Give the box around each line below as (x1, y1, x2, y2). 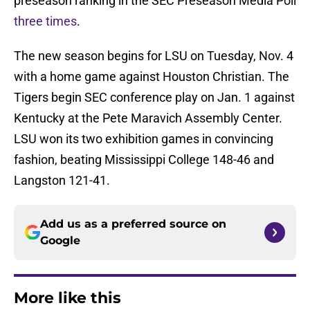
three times (14, 14, 77, 29)
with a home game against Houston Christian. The (14, 69, 289, 84)
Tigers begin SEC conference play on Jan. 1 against (14, 90, 295, 105)
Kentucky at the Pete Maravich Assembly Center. (14, 111, 282, 126)
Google (40, 234, 80, 248)
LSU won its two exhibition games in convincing (14, 131, 273, 147)
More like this (14, 289, 121, 308)
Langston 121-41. (14, 173, 110, 188)
